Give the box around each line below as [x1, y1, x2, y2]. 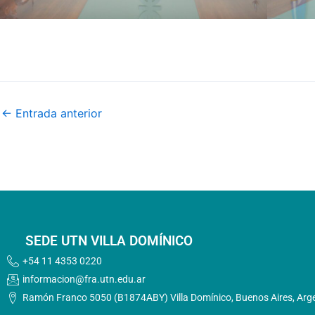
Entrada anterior [12, 106, 102, 121]
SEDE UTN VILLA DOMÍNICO [25, 233, 193, 249]
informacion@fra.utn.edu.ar [22, 274, 146, 285]
